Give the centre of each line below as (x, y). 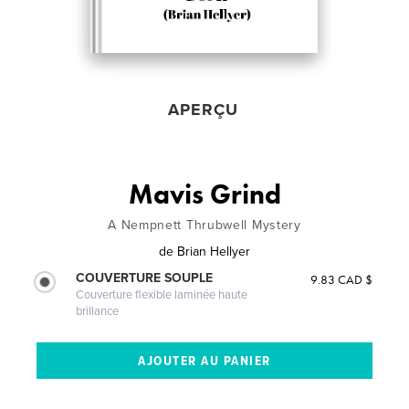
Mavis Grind (204, 194)
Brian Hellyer (214, 252)
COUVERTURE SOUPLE (145, 278)
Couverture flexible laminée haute (162, 295)
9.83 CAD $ (341, 279)
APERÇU (204, 110)
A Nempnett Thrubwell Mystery (204, 225)
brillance (98, 311)
